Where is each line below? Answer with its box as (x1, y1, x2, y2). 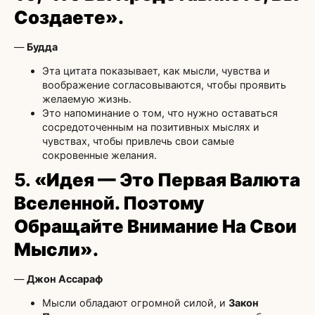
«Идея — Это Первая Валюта (34, 168, 300, 191)
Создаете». (14, 6, 124, 28)
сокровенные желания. (42, 148, 157, 161)
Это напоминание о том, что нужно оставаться (42, 106, 278, 119)
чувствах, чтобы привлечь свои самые (42, 134, 234, 147)
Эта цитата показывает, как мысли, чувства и (42, 64, 270, 77)
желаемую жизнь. (42, 92, 131, 105)
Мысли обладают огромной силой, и (42, 297, 229, 309)
